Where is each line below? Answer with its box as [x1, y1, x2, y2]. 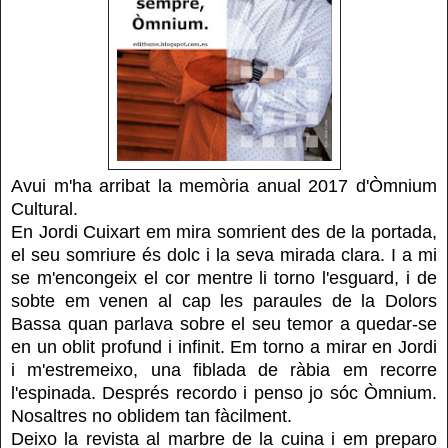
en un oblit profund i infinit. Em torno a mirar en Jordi [11, 337, 437, 358]
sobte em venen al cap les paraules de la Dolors [11, 291, 437, 312]
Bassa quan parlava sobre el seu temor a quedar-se [11, 314, 437, 335]
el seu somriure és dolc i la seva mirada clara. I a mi [11, 245, 437, 266]
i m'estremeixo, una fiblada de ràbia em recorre [11, 360, 437, 381]
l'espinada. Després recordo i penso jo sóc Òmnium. [11, 383, 437, 404]
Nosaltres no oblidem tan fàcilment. [11, 406, 292, 427]
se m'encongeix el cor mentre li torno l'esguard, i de [11, 268, 437, 289]
